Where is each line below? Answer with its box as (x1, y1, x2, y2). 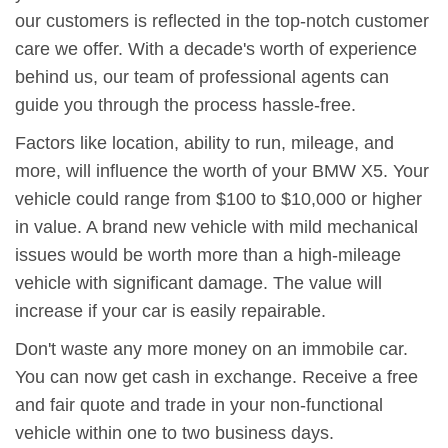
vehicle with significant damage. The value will (15, 273, 382, 293)
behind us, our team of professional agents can (15, 67, 389, 87)
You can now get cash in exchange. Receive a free (15, 367, 418, 387)
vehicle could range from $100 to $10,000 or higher (15, 189, 422, 209)
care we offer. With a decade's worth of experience (15, 39, 417, 59)
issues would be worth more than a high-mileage (15, 245, 401, 265)
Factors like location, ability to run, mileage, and (15, 133, 394, 153)
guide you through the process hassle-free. (15, 95, 356, 115)
